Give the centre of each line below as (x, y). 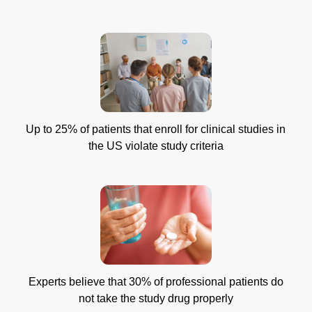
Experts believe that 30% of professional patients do (156, 282)
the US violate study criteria (156, 146)
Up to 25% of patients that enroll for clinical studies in (156, 130)
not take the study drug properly (156, 299)
